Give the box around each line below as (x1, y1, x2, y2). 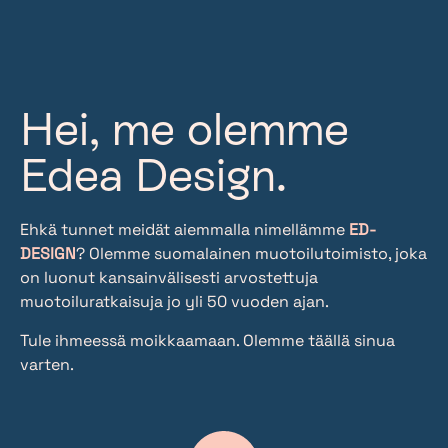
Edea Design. (20, 149, 287, 202)
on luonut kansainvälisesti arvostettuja (20, 267, 318, 289)
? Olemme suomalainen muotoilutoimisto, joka (76, 243, 427, 265)
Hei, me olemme (20, 103, 349, 156)
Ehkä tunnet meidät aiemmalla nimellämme (20, 219, 349, 241)
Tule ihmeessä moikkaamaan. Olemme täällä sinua (20, 329, 395, 351)
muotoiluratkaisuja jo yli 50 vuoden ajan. (20, 291, 329, 313)
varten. (20, 353, 74, 375)
